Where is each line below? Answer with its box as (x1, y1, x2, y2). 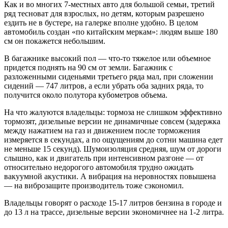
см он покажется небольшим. (4, 37, 105, 46)
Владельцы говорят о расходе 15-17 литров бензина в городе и (4, 198, 222, 208)
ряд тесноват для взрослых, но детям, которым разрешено (4, 9, 204, 18)
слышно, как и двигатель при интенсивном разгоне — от (4, 154, 204, 163)
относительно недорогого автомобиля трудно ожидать (4, 163, 193, 172)
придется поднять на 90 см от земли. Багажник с (4, 63, 173, 72)
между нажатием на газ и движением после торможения (4, 126, 200, 135)
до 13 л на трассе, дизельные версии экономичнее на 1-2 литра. (4, 208, 224, 217)
